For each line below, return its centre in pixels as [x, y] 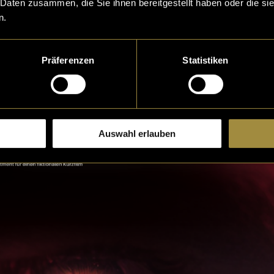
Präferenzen [68, 60]
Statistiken [206, 60]
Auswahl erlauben [137, 133]
